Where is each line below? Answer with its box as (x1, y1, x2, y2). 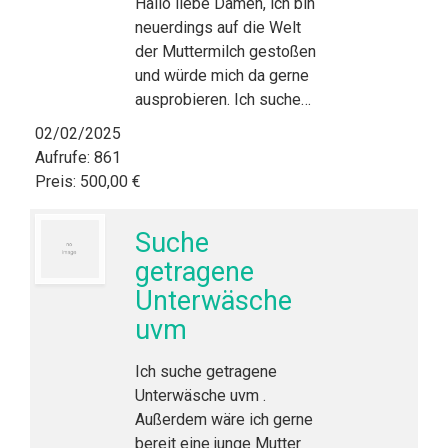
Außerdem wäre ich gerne (135, 410, 313, 429)
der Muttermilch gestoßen (135, 42, 316, 61)
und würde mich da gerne (135, 66, 309, 85)
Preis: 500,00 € (35, 172, 141, 191)
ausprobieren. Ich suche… (135, 90, 311, 109)
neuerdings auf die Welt (135, 18, 301, 37)
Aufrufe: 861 (35, 148, 121, 167)
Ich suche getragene (135, 362, 277, 381)
